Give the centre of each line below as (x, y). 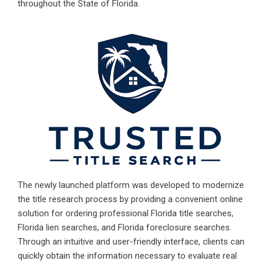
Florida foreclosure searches (174, 227)
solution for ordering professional (84, 213)
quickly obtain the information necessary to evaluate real (127, 255)
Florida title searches (191, 213)
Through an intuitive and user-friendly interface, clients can (131, 241)
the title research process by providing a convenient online (130, 199)
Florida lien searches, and (68, 227)
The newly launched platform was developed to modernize (131, 185)
